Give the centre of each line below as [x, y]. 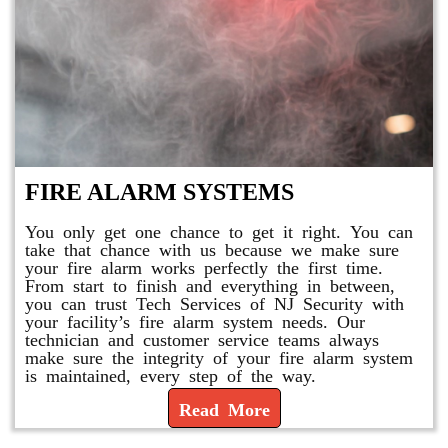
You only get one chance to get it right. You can [219, 230]
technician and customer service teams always [202, 338]
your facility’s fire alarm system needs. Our [195, 320]
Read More [224, 408]
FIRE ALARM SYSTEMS [159, 192]
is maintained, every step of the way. [170, 374]
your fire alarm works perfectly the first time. [204, 266]
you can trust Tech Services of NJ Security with [214, 302]
